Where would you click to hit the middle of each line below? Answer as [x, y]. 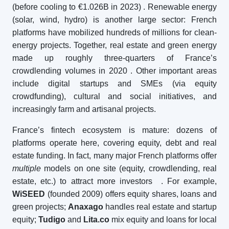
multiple [27, 168]
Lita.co [96, 220]
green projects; [40, 207]
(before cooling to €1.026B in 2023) [77, 7]
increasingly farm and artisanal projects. [84, 109]
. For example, [189, 181]
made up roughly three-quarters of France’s [114, 58]
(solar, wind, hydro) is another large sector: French [114, 20]
